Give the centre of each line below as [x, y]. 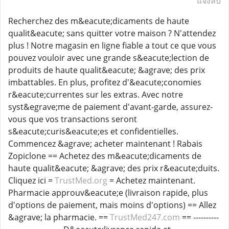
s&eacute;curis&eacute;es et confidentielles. [93, 131]
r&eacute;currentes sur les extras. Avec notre [96, 95]
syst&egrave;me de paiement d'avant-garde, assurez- [110, 107]
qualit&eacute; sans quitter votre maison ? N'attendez [112, 33]
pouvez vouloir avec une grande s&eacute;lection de [109, 58]
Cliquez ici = [31, 180]
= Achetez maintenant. [151, 180]
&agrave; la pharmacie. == [59, 217]
